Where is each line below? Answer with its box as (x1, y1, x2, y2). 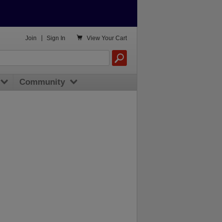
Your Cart (102, 35, 127, 41)
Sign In (47, 35, 66, 41)
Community (19, 77, 65, 87)
